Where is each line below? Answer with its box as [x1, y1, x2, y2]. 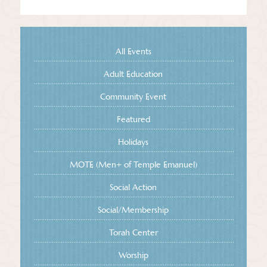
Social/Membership [98, 204, 169, 215]
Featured [116, 113, 150, 125]
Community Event [100, 91, 167, 102]
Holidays [118, 136, 149, 147]
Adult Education [104, 68, 163, 79]
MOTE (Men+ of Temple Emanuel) [69, 159, 197, 170]
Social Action [110, 181, 157, 193]
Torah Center [108, 226, 158, 238]
